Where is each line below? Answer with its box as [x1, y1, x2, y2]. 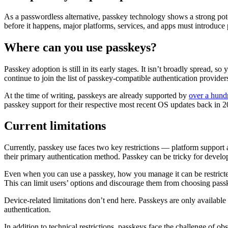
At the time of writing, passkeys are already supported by [4, 91, 189, 100]
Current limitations [4, 119, 106, 133]
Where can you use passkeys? [4, 40, 157, 54]
